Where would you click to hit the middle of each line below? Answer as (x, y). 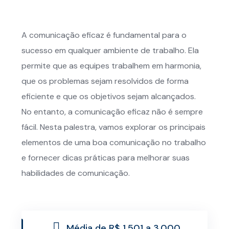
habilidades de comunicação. (76, 173)
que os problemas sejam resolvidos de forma (105, 81)
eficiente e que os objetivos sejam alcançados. (109, 96)
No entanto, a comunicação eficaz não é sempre (112, 112)
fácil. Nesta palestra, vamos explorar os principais (113, 127)
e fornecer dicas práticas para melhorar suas (106, 158)
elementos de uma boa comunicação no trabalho (114, 142)
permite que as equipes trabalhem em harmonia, (111, 66)
